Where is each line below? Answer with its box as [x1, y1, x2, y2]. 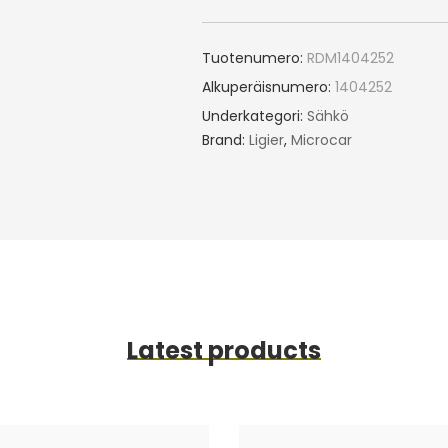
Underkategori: [201, 106, 307, 126]
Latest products [127, 334, 321, 367]
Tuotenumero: [201, 48, 303, 68]
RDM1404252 [306, 48, 394, 68]
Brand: [201, 130, 249, 150]
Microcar [290, 130, 352, 150]
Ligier [248, 130, 284, 150]
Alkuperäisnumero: [201, 77, 331, 97]
